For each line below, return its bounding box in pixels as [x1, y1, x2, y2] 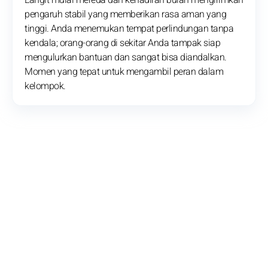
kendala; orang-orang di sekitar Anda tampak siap [25, 36, 220, 51]
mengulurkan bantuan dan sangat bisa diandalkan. [25, 50, 227, 65]
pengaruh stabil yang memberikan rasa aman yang [25, 7, 226, 22]
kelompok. [25, 79, 66, 94]
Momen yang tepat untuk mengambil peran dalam [25, 65, 223, 80]
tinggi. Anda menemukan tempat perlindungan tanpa [25, 22, 233, 36]
